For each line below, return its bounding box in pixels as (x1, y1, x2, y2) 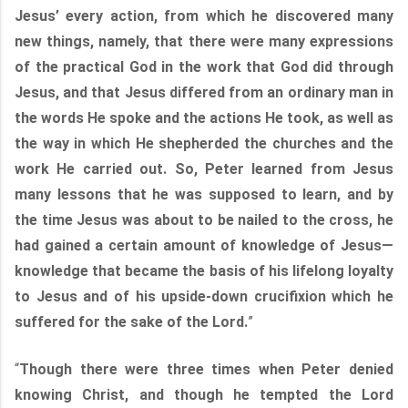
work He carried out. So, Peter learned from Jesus (15, 160, 393, 178)
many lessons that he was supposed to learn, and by (15, 186, 393, 203)
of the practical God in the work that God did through (15, 58, 393, 76)
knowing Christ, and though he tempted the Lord (15, 386, 393, 403)
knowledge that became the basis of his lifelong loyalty (15, 262, 393, 280)
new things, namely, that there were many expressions (15, 33, 393, 50)
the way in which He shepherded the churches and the (15, 135, 393, 152)
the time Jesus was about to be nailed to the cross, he (15, 211, 393, 229)
